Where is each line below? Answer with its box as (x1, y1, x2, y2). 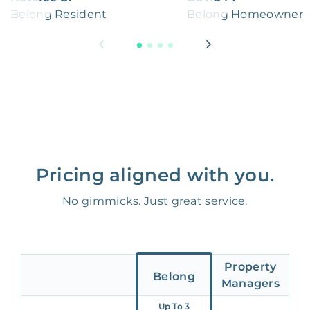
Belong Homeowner (187, 8, 303, 21)
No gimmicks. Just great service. (62, 194, 248, 208)
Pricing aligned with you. (35, 164, 275, 187)
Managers (221, 276, 280, 290)
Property (224, 259, 277, 273)
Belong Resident (10, 8, 107, 21)
